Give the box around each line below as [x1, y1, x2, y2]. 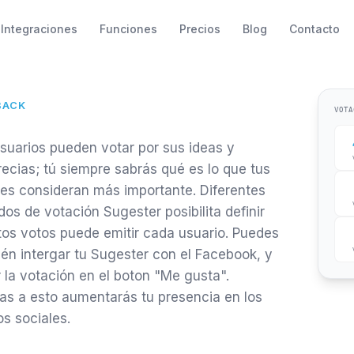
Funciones [99, 21, 157, 36]
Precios [179, 21, 220, 36]
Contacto [288, 21, 340, 36]
